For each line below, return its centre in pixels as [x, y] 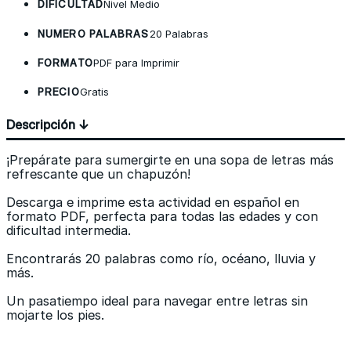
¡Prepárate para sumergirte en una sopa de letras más [170, 159]
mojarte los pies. [55, 315]
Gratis [94, 91]
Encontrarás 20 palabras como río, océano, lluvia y [161, 258]
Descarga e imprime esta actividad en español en [153, 202]
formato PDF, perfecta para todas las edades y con [162, 216]
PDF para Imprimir [136, 62]
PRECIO [59, 91]
